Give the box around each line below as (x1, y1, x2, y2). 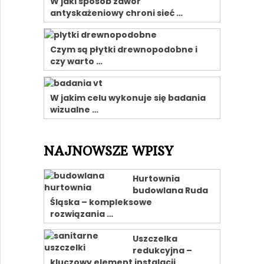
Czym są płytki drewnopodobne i (49, 43, 197, 55)
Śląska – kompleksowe (49, 196, 152, 208)
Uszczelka (132, 232, 177, 245)
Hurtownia (132, 172, 180, 184)
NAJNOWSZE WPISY (43, 143, 173, 159)
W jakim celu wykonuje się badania (49, 91, 206, 104)
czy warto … (49, 55, 103, 67)
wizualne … (49, 103, 98, 115)
